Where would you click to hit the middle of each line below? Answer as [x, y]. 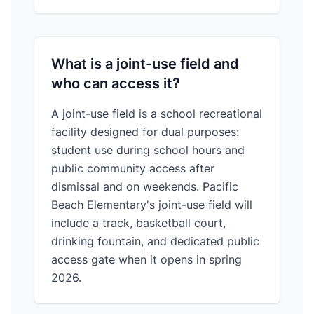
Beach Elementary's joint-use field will [152, 205]
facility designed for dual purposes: [145, 132]
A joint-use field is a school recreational [157, 114]
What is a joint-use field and [145, 64]
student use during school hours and [148, 150]
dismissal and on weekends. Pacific [145, 186]
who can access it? [116, 83]
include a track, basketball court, [138, 223]
